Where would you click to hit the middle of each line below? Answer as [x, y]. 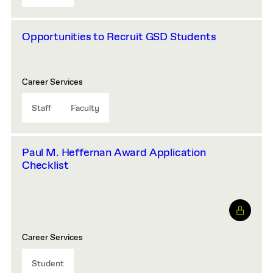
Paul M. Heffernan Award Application [114, 153]
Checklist [45, 166]
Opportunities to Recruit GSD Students [119, 37]
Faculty [85, 108]
